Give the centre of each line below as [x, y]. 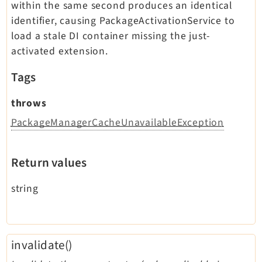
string [25, 189]
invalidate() [42, 245]
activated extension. [59, 51]
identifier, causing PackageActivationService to [123, 21]
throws [29, 104]
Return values [49, 163]
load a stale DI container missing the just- [111, 36]
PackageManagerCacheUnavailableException [117, 123]
